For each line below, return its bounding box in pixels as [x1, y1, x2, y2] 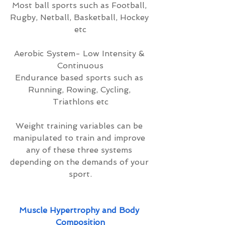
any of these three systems [26, 145, 135, 155]
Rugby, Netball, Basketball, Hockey [10, 13, 151, 22]
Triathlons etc [52, 97, 108, 106]
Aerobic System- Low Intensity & [14, 49, 147, 58]
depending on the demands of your [10, 157, 151, 167]
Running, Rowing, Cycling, [28, 85, 133, 94]
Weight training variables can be [16, 121, 145, 131]
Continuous [57, 61, 103, 70]
